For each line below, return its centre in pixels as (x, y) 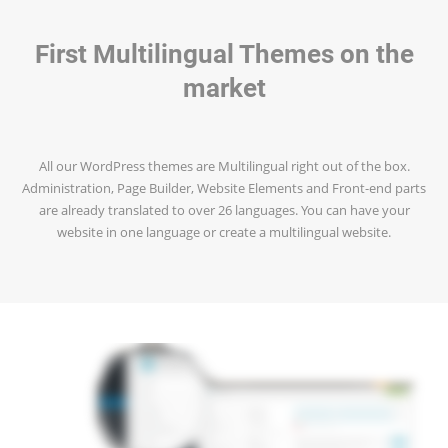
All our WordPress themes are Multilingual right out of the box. (224, 166)
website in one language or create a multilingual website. (224, 232)
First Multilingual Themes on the (224, 53)
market (224, 87)
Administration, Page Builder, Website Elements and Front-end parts (224, 188)
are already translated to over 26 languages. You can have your (224, 210)
